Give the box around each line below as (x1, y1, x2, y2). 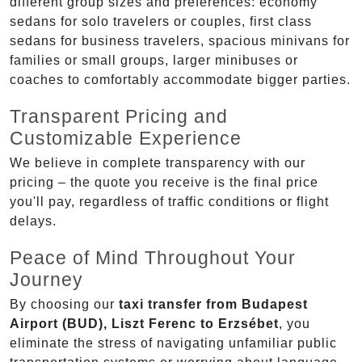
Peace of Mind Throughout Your (10, 247, 296, 269)
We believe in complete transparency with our (10, 156, 305, 170)
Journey (10, 269, 83, 291)
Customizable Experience (10, 128, 242, 149)
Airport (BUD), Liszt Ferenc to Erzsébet (10, 317, 279, 331)
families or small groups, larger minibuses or (10, 53, 298, 68)
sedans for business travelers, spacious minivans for (10, 34, 350, 48)
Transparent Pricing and (10, 106, 228, 128)
